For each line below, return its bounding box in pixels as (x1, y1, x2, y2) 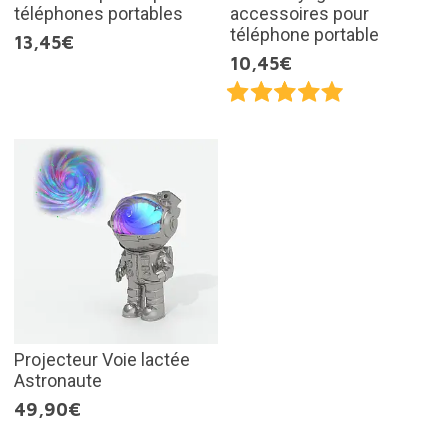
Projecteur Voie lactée (13, 348, 190, 370)
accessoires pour (230, 3, 369, 25)
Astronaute (13, 369, 102, 391)
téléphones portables (13, 3, 183, 25)
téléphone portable (230, 24, 379, 46)
